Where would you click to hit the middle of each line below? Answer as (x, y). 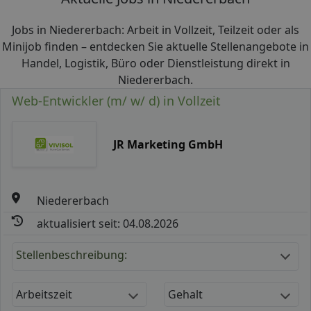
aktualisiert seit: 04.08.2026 (108, 223)
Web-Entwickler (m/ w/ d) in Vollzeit (116, 101)
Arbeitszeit (44, 294)
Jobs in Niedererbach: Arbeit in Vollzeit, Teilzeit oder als (155, 30)
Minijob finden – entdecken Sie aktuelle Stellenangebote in (155, 47)
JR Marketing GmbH (168, 144)
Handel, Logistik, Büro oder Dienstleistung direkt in (155, 63)
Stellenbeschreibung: (72, 254)
